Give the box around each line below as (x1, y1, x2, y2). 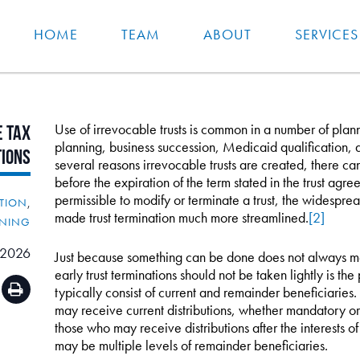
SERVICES (295, 25, 358, 44)
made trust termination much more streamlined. (54, 208, 309, 227)
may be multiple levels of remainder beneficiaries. (54, 336, 328, 354)
